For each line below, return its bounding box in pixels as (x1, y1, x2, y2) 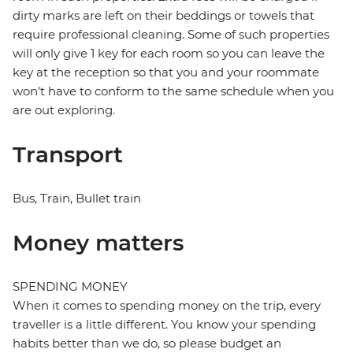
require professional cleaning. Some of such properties (13, 27, 329, 43)
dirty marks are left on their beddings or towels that (13, 8, 314, 24)
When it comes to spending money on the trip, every (13, 298, 321, 314)
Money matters (13, 229, 184, 257)
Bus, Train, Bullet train (13, 191, 141, 206)
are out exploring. (13, 102, 115, 118)
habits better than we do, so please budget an (13, 336, 281, 351)
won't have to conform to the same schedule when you (13, 84, 334, 99)
